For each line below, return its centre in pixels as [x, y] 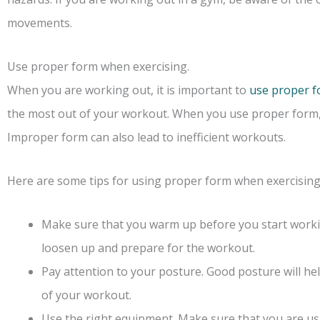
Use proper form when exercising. [98, 66]
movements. [40, 22]
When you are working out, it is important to [128, 90]
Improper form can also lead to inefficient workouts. [146, 137]
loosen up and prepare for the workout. [148, 247]
